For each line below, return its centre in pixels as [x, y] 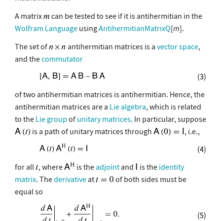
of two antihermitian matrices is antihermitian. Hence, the [110, 94]
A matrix [29, 16]
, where [51, 166]
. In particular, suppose [168, 119]
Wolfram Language [46, 28]
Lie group [51, 119]
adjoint [108, 166]
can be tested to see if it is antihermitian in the [126, 16]
